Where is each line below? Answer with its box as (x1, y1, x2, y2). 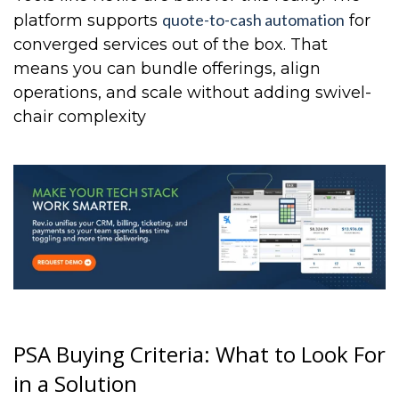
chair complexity (13, 107, 146, 127)
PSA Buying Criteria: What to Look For (13, 338, 386, 369)
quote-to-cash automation (162, 10, 345, 30)
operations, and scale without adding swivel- (13, 83, 371, 103)
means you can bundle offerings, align (13, 59, 321, 79)
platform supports (13, 11, 162, 31)
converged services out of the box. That (13, 35, 328, 55)
